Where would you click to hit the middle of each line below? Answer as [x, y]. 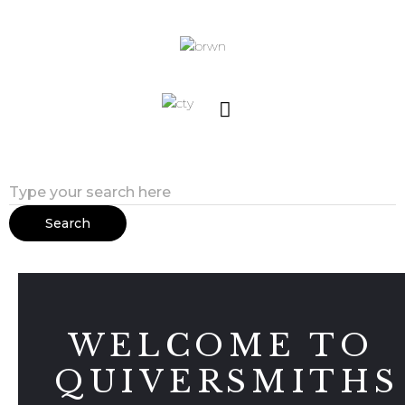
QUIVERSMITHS [227, 381]
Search [68, 223]
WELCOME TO [221, 345]
